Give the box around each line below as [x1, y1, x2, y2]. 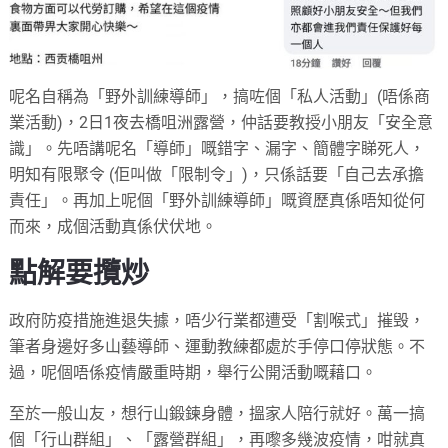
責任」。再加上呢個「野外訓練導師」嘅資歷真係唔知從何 [9, 190, 426, 210]
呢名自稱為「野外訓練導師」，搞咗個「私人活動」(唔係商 [9, 86, 431, 106]
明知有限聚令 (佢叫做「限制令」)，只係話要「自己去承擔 [9, 164, 425, 184]
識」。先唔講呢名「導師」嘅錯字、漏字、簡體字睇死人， [9, 138, 426, 158]
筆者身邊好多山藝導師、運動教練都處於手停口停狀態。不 [9, 336, 426, 356]
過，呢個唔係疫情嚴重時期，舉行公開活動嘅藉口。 [9, 362, 378, 382]
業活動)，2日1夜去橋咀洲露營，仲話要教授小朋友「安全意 [9, 112, 434, 132]
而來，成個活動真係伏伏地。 [9, 216, 218, 236]
